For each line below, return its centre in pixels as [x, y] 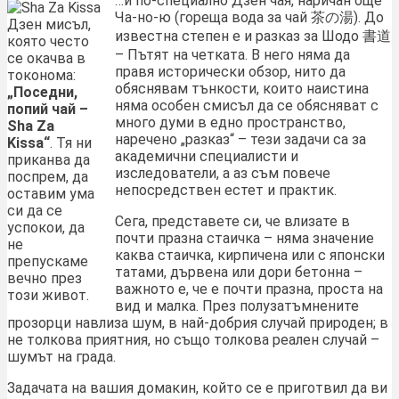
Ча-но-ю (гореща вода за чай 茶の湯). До [249, 17]
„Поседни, [42, 92]
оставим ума [51, 194]
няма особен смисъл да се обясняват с [247, 106]
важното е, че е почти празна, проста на [249, 289]
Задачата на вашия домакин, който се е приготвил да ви [197, 388]
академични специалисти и [207, 156]
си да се [35, 211]
